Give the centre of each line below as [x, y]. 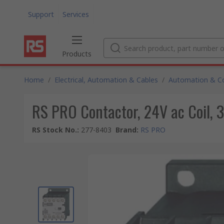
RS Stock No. [54, 130]
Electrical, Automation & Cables [106, 80]
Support [41, 14]
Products [77, 54]
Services [76, 14]
